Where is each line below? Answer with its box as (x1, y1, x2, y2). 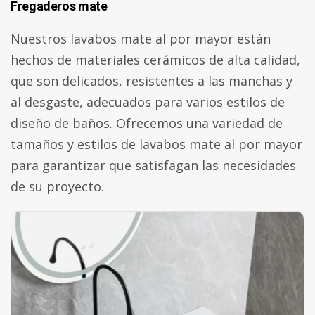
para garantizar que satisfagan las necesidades (11, 157, 296, 174)
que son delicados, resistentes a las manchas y (11, 72, 292, 89)
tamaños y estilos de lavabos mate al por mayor (11, 136, 302, 153)
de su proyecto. (11, 178, 104, 195)
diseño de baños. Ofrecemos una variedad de (11, 115, 283, 131)
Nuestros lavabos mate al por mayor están (11, 30, 271, 47)
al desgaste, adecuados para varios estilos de (11, 94, 285, 110)
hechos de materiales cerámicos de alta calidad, (11, 51, 300, 68)
